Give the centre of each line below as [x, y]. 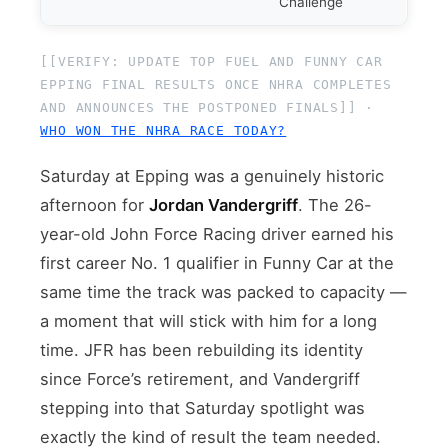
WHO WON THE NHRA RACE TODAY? [163, 130]
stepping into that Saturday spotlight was [203, 407]
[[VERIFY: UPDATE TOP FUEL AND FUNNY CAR [211, 61]
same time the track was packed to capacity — [224, 291]
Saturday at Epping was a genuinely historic [212, 175]
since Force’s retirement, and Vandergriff [200, 378]
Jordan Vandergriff [224, 204]
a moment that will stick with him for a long [209, 320]
